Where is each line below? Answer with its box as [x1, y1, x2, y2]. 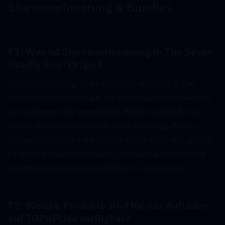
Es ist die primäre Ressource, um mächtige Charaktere [8, 149, 205, 159]
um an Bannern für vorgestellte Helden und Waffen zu [8, 106, 201, 117]
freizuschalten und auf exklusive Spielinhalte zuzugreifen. [8, 135, 214, 145]
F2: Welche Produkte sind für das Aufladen [8, 198, 208, 212]
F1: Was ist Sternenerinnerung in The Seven [8, 45, 213, 58]
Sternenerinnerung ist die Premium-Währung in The [8, 78, 194, 88]
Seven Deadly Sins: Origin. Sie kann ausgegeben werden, [8, 92, 211, 102]
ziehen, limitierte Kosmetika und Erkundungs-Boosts [8, 121, 197, 131]
